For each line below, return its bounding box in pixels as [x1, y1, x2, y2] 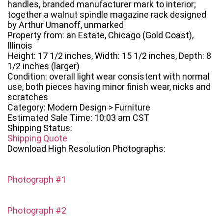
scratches [7, 92, 48, 103]
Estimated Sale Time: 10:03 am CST [7, 112, 150, 123]
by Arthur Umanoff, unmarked [7, 20, 124, 30]
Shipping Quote [7, 133, 67, 144]
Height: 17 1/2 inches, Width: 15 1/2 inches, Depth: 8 [7, 51, 211, 61]
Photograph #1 [7, 174, 66, 185]
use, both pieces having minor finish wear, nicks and [7, 82, 211, 92]
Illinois [7, 40, 32, 51]
